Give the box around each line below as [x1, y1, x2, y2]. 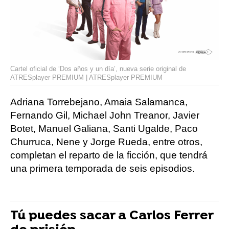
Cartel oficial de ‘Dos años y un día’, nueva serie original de [10, 65, 186, 73]
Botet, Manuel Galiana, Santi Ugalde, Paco [10, 123, 198, 134]
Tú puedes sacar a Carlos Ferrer [10, 208, 214, 224]
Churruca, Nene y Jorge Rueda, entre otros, [10, 136, 202, 148]
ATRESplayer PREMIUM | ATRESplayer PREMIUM [10, 74, 163, 82]
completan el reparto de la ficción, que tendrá [10, 150, 208, 161]
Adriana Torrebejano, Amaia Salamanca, [10, 97, 188, 108]
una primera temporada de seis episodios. [10, 163, 195, 174]
